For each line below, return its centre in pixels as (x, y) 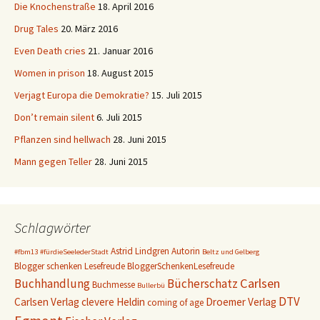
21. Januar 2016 (120, 51)
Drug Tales (36, 29)
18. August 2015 (120, 73)
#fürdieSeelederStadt (74, 252)
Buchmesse (114, 285)
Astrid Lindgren (140, 251)
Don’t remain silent (54, 117)
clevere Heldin (113, 302)
